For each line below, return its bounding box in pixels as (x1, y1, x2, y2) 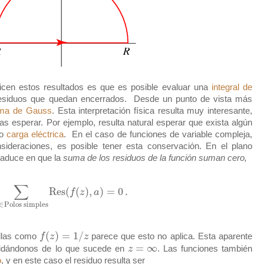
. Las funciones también (157, 243, 253, 253)
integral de (211, 82, 253, 92)
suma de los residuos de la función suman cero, (63, 153, 247, 163)
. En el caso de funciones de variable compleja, (63, 130, 252, 139)
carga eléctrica (6, 130, 64, 139)
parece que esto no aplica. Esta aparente (88, 232, 253, 242)
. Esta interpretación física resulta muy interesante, (51, 106, 253, 115)
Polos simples (4, 200, 48, 209)
